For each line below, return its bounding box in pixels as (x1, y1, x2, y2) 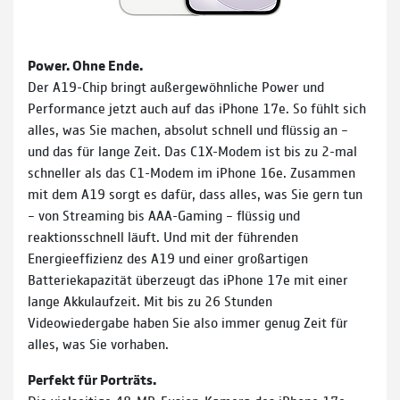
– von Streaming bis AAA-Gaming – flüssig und (28, 205, 300, 225)
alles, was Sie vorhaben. (28, 334, 169, 354)
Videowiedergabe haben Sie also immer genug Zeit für (28, 312, 348, 332)
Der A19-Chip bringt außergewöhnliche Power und (28, 77, 324, 96)
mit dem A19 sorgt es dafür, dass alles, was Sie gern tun (28, 184, 362, 204)
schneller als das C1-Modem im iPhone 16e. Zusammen (28, 162, 355, 182)
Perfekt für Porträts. (28, 370, 156, 389)
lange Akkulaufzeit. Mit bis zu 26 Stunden (28, 291, 272, 311)
